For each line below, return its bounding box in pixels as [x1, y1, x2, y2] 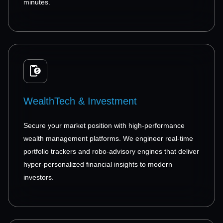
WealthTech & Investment [23, 95, 137, 107]
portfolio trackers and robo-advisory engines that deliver [23, 147, 199, 155]
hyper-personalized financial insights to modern [23, 160, 172, 168]
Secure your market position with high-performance [23, 121, 185, 129]
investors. [23, 173, 54, 181]
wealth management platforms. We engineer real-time [23, 134, 193, 142]
